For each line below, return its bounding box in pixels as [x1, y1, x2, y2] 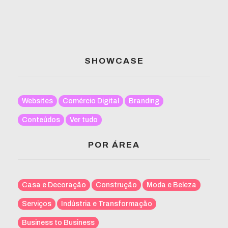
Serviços [22, 199, 51, 208]
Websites [22, 97, 53, 105]
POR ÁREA [88, 139, 140, 149]
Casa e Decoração [22, 181, 86, 189]
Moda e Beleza [147, 181, 196, 189]
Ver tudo [70, 116, 98, 124]
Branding [129, 97, 159, 105]
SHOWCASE [84, 56, 144, 66]
